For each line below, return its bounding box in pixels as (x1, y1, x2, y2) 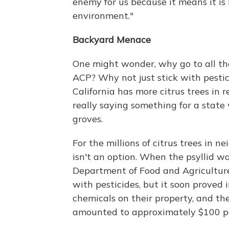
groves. (73, 112, 103, 125)
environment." (73, 9, 133, 21)
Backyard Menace (73, 33, 151, 45)
